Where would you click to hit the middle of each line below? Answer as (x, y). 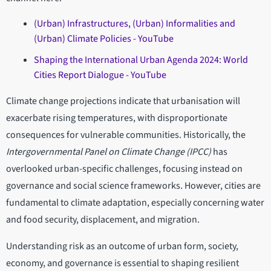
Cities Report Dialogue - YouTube (100, 75)
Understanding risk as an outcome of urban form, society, (122, 247)
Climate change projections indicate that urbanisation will (123, 101)
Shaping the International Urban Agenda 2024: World (141, 60)
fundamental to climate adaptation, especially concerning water (135, 203)
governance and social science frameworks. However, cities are (133, 186)
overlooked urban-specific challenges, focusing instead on (124, 169)
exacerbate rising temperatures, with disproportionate (117, 118)
